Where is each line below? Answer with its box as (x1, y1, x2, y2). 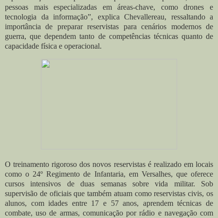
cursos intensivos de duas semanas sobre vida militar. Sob (5, 179, 213, 188)
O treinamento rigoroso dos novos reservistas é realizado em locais (5, 160, 213, 168)
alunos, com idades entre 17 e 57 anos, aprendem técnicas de (5, 199, 213, 207)
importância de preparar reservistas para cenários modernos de (5, 22, 213, 31)
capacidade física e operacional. (5, 41, 102, 50)
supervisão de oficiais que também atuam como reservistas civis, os (5, 189, 213, 198)
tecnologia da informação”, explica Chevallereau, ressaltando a (5, 12, 213, 21)
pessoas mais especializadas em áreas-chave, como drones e (5, 2, 213, 11)
